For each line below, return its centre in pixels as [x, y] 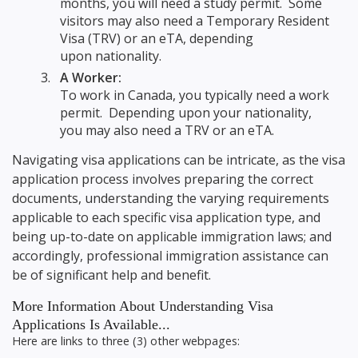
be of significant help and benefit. [111, 274]
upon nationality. [111, 56]
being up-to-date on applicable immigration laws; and [172, 236]
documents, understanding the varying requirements [171, 198]
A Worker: [91, 77]
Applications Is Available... [91, 324]
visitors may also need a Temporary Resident [195, 20]
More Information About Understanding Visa [143, 306]
